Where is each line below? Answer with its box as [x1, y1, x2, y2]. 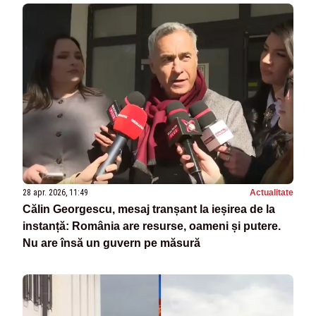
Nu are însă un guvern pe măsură [23, 237, 200, 250]
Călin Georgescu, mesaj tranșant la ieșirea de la [23, 203, 275, 216]
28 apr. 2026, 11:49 [23, 188, 88, 198]
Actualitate [250, 188, 293, 198]
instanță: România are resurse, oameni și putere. [23, 220, 281, 233]
